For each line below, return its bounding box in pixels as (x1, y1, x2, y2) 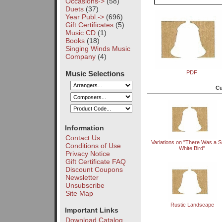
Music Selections (65, 69, 125, 78)
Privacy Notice (65, 149, 110, 158)
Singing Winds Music (65, 44, 130, 53)
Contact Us (65, 133, 100, 142)
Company (65, 52, 96, 60)
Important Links (64, 206, 118, 215)
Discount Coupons (65, 165, 123, 173)
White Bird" (179, 145, 206, 151)
